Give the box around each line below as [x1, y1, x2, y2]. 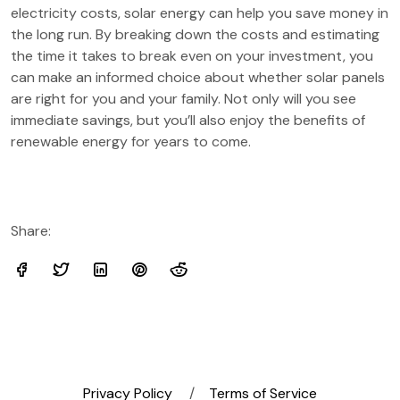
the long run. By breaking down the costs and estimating [11, 25, 379, 44]
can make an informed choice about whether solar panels [11, 68, 385, 87]
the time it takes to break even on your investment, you [11, 46, 373, 65]
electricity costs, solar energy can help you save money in [11, 4, 388, 22]
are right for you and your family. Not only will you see [11, 89, 356, 108]
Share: [11, 221, 51, 241]
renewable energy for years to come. [11, 132, 251, 151]
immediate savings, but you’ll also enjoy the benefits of [11, 111, 365, 129]
